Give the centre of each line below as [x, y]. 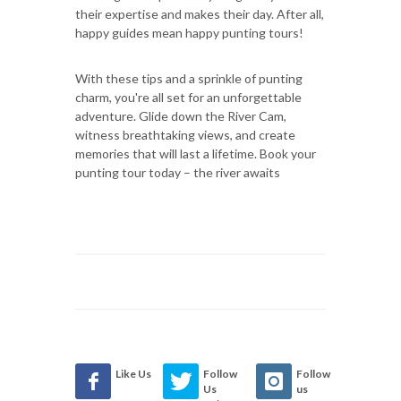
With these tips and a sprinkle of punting [189, 78]
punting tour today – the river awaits [178, 172]
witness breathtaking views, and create [185, 134]
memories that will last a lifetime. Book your [196, 153]
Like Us [133, 373]
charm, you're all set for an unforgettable [188, 97]
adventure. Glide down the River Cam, [181, 115]
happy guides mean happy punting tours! [189, 32]
